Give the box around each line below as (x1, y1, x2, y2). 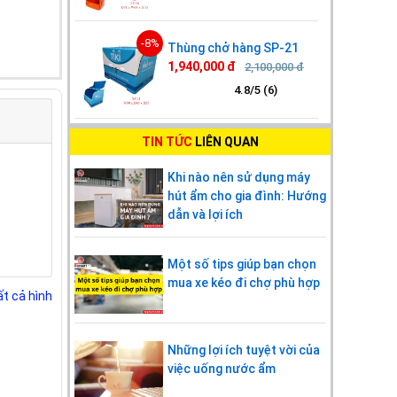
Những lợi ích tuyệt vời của (167, 342, 320, 357)
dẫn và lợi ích (167, 207, 243, 222)
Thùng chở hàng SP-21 (167, 41, 299, 56)
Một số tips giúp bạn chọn (167, 256, 316, 271)
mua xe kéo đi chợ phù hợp (167, 275, 320, 290)
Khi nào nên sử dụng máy (167, 170, 310, 185)
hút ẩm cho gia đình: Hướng (167, 189, 326, 204)
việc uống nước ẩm (167, 361, 276, 376)
